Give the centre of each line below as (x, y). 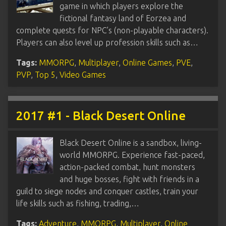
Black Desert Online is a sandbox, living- (131, 143)
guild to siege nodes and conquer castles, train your (107, 191)
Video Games (83, 74)
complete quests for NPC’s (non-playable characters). (112, 30)
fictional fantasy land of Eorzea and (123, 18)
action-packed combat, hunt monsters (127, 167)
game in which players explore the (121, 6)
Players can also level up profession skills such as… (107, 42)
